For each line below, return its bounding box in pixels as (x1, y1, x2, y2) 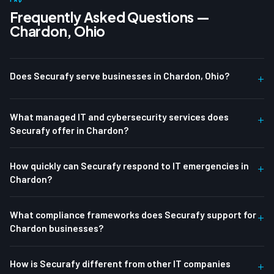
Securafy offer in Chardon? (10, 124, 128, 136)
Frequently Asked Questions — (10, 8, 210, 26)
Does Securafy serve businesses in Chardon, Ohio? (10, 70, 229, 82)
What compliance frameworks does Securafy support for (10, 208, 256, 220)
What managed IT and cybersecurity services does (10, 110, 229, 122)
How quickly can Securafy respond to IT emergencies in (10, 159, 249, 171)
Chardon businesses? (10, 221, 103, 234)
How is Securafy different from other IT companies (10, 257, 231, 270)
